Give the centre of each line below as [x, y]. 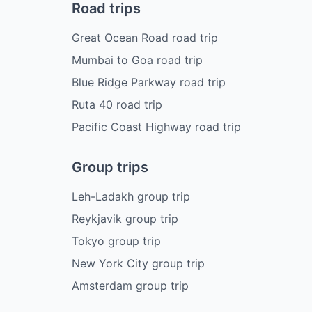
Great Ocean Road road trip [145, 38]
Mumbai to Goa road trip [137, 60]
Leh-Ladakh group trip [131, 197]
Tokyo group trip [116, 241]
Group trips [110, 167]
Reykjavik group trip [125, 219]
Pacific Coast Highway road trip [156, 127]
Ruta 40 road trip [117, 105]
